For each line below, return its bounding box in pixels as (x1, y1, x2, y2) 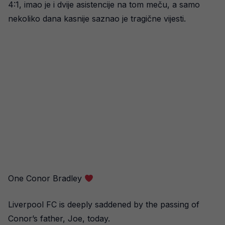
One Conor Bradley (8, 173, 84, 183)
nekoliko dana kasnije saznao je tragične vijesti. (8, 14, 186, 24)
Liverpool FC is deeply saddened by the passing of (8, 199, 199, 209)
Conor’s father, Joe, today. (8, 213, 110, 223)
